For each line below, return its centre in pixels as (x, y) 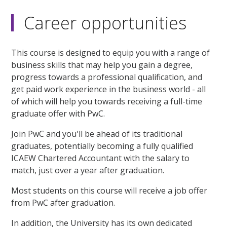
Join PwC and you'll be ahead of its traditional (97, 134)
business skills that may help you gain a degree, (102, 65)
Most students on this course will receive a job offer (109, 190)
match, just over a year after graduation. (88, 170)
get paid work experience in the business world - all (109, 89)
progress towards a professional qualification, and (107, 77)
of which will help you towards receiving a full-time (107, 101)
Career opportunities (105, 23)
